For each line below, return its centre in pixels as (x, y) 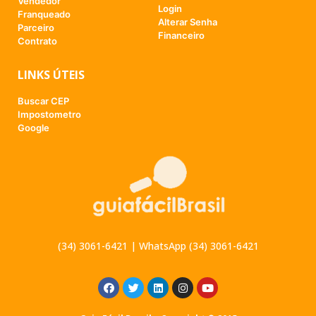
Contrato (37, 41)
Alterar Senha (188, 22)
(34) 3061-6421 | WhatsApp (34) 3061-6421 (158, 245)
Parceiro (36, 27)
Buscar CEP (43, 101)
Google (34, 127)
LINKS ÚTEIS (51, 74)
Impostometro (49, 114)
